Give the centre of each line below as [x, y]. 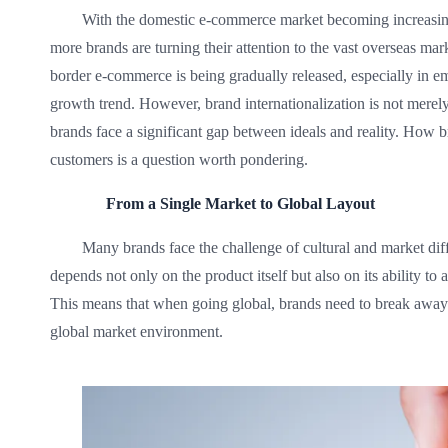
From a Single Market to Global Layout [240, 203]
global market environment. [136, 331]
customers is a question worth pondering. [178, 159]
